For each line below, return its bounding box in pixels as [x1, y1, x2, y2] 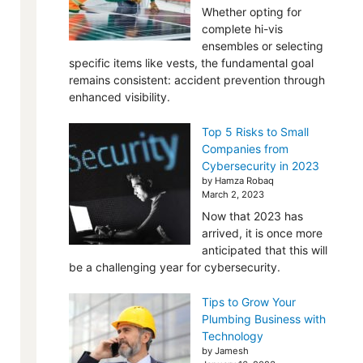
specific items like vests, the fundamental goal [68, 56, 314, 70]
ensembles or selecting [201, 39, 323, 53]
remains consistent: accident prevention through [68, 73, 325, 87]
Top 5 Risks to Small [201, 125, 309, 139]
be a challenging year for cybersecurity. [68, 260, 280, 274]
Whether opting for [201, 5, 301, 19]
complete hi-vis [201, 22, 283, 36]
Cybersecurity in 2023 [201, 159, 319, 173]
